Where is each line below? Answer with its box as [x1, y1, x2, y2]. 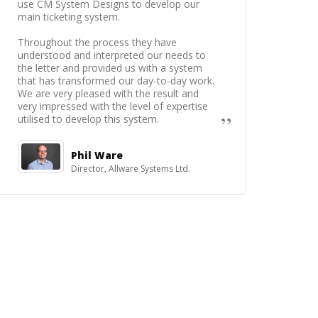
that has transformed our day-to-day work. [18, 74, 214, 87]
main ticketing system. [18, 10, 120, 23]
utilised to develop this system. [18, 112, 159, 126]
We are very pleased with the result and [18, 87, 199, 100]
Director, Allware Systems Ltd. [71, 163, 190, 175]
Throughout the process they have [18, 35, 177, 49]
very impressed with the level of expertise [18, 99, 208, 113]
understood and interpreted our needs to [18, 48, 206, 62]
